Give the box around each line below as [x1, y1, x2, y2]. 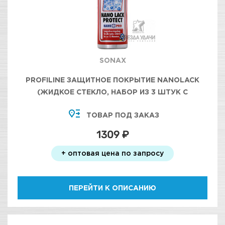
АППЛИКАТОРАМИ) [77, 100, 148, 107]
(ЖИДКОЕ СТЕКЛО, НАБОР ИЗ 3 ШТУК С [37, 88, 188, 95]
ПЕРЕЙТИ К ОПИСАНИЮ [69, 184, 156, 191]
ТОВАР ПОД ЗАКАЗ [86, 111, 159, 119]
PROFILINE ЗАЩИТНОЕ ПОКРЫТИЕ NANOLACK [26, 76, 199, 83]
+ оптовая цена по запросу [61, 149, 164, 157]
